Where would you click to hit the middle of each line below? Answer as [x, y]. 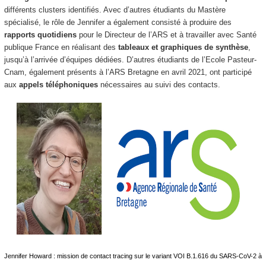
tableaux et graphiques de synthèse [183, 47]
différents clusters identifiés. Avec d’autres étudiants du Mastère [115, 10]
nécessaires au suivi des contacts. [160, 85]
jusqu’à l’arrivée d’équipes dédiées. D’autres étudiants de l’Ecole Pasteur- [130, 60]
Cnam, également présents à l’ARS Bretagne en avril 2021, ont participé [128, 72]
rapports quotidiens [40, 35]
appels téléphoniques [59, 85]
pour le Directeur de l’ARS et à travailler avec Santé [166, 35]
